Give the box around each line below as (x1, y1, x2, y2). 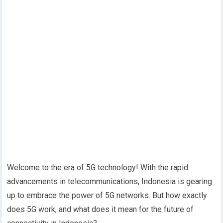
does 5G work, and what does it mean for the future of (7, 205, 194, 214)
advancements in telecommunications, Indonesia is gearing (7, 177, 213, 186)
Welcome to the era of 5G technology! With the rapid (7, 163, 189, 172)
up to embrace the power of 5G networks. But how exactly (7, 191, 208, 200)
